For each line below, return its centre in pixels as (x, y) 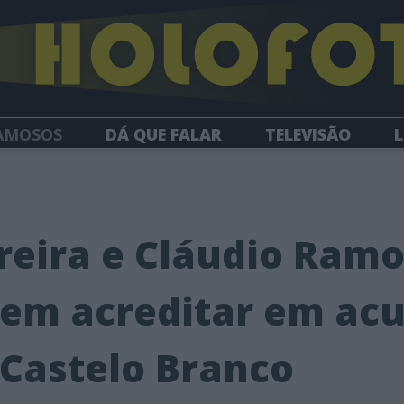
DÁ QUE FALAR (164, 134)
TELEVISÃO (308, 134)
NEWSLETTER (202, 165)
